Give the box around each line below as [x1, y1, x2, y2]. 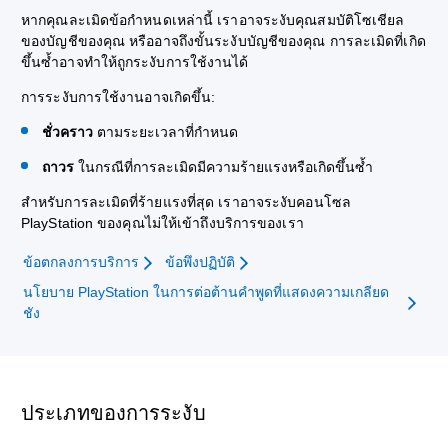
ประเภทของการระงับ [21, 401, 212, 424]
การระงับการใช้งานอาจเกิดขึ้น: [21, 89, 220, 105]
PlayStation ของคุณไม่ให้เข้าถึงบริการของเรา [21, 215, 304, 231]
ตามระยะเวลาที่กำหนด [97, 124, 242, 140]
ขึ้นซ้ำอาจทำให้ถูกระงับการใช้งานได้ [21, 54, 249, 70]
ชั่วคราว [42, 124, 97, 140]
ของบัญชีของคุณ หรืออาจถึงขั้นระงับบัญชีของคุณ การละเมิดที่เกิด [21, 33, 426, 49]
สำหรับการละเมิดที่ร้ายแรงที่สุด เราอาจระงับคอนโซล [21, 194, 351, 210]
